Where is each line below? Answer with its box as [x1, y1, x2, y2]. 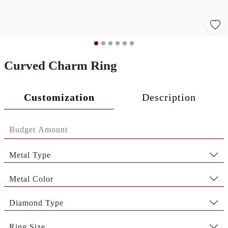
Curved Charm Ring [4, 59, 117, 72]
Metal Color [9, 174, 53, 183]
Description [142, 92, 196, 103]
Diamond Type [9, 198, 64, 207]
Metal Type [9, 150, 51, 159]
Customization [23, 92, 95, 103]
